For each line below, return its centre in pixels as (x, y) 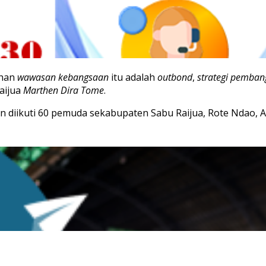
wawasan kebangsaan (63, 77)
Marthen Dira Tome (64, 90)
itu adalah (133, 77)
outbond (175, 77)
